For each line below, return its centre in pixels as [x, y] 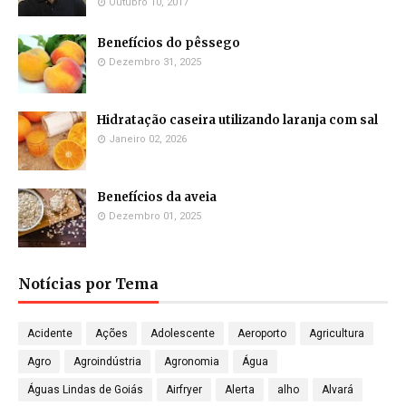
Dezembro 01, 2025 [155, 217]
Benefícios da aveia [157, 198]
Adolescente [183, 334]
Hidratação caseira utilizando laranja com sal [237, 121]
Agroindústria [107, 362]
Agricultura [337, 334]
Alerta [240, 390]
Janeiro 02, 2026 [148, 140]
